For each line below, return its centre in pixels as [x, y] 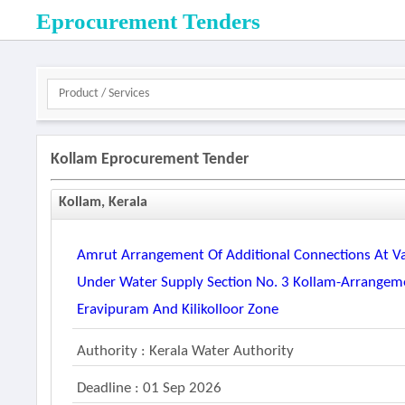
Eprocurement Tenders [149, 21]
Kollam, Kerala [104, 202]
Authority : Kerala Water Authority [186, 351]
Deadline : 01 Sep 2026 [150, 388]
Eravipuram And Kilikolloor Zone [178, 310]
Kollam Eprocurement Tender [150, 160]
